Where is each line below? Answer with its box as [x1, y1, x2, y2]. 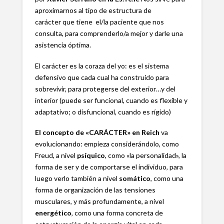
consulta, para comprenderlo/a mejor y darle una [34, 29, 183, 38]
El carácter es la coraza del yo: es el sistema [34, 61, 169, 70]
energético [34, 208, 71, 217]
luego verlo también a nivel [34, 174, 119, 183]
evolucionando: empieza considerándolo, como [34, 139, 179, 148]
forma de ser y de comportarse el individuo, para [34, 162, 183, 171]
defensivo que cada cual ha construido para [34, 72, 169, 81]
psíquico [76, 151, 105, 160]
